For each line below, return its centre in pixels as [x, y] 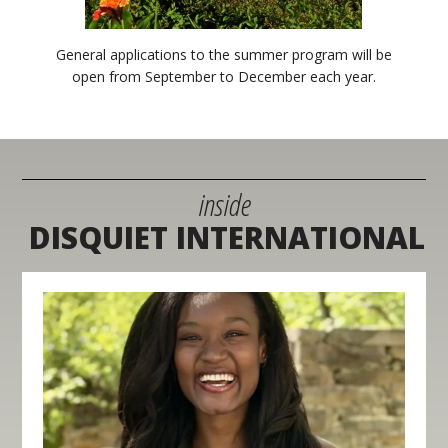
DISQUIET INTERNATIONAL [226, 238]
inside [224, 205]
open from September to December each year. [223, 77]
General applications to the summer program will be [223, 55]
